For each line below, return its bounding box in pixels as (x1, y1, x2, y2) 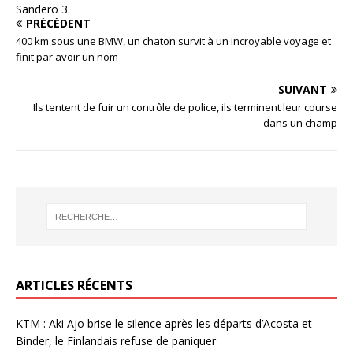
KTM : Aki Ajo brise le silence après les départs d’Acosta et (16, 315, 312, 331)
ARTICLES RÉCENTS (16, 276, 132, 294)
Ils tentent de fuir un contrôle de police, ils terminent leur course (33, 100, 337, 115)
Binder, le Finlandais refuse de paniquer (16, 333, 216, 348)
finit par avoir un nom (16, 50, 118, 65)
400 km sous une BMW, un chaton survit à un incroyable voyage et (16, 34, 331, 49)
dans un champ (263, 116, 337, 131)
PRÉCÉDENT (26, 16, 91, 32)
